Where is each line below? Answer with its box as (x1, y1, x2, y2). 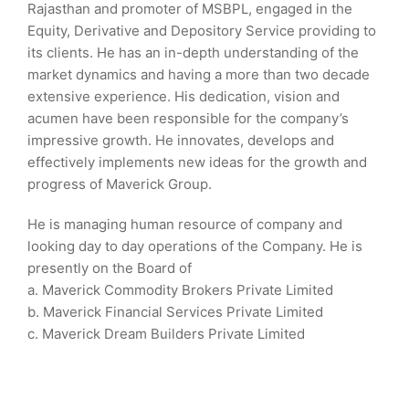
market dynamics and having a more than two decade (27, 66, 370, 83)
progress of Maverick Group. (27, 175, 212, 193)
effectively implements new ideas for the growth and (27, 153, 367, 171)
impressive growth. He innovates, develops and (27, 131, 334, 149)
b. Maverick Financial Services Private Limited (27, 303, 323, 320)
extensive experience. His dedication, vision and (27, 88, 340, 105)
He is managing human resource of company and (27, 215, 342, 233)
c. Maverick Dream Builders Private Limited (27, 325, 305, 342)
